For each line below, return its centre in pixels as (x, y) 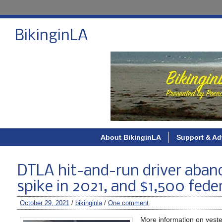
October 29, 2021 (45, 203)
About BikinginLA (131, 137)
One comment (128, 203)
